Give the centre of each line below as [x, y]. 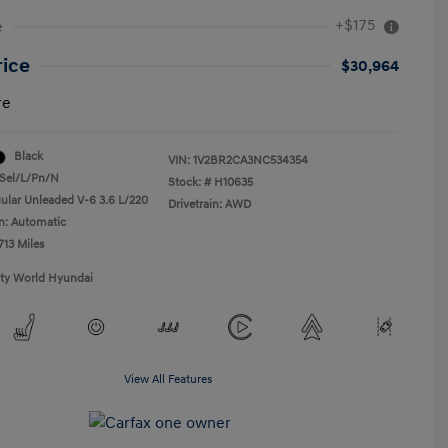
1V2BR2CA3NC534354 [250, 160]
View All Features [168, 379]
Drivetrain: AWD [209, 204]
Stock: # [189, 182]
